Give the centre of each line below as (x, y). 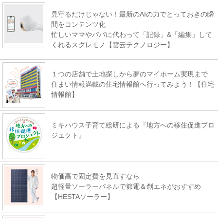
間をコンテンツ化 (78, 24)
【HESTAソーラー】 (82, 196)
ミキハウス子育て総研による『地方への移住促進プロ (133, 125)
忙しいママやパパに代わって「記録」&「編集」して (132, 34)
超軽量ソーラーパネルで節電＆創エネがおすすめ (126, 186)
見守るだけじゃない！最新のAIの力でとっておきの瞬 (133, 14)
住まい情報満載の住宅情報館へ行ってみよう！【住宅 (133, 84)
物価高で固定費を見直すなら (95, 176)
